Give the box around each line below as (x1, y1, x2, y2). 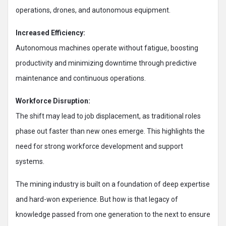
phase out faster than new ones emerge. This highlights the (16, 127, 205, 135)
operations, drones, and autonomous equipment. (16, 6, 171, 14)
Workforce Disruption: (16, 97, 90, 105)
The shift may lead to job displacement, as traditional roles (16, 112, 201, 120)
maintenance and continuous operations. (16, 74, 146, 82)
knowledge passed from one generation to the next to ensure (16, 210, 210, 218)
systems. (16, 157, 44, 165)
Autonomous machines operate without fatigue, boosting (16, 44, 198, 52)
